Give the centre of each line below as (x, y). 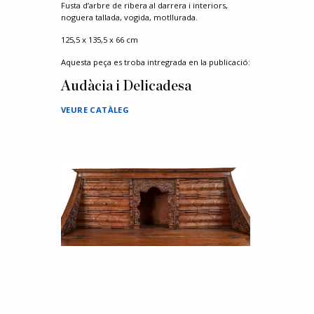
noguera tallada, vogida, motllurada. (129, 17)
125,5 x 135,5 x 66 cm (100, 40)
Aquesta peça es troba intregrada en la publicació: (156, 62)
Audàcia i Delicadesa (126, 86)
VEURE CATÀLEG (95, 110)
